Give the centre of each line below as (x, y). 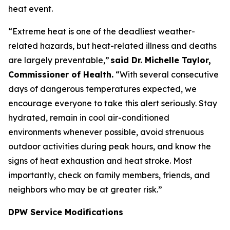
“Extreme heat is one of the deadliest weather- (102, 31)
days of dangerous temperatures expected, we (102, 89)
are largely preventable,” (59, 60)
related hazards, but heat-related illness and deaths (112, 46)
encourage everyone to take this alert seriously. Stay (113, 103)
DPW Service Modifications (66, 212)
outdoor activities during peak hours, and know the (110, 146)
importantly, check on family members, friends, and (109, 175)
